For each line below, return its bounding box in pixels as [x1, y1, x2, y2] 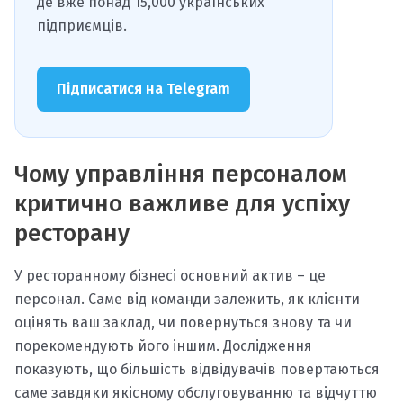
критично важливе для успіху [14, 189, 350, 218]
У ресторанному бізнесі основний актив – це [14, 267, 326, 285]
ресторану [14, 219, 130, 247]
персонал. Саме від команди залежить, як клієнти [14, 291, 360, 309]
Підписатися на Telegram [57, 79, 230, 97]
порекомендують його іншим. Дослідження [14, 337, 312, 355]
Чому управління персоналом [14, 159, 347, 188]
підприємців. [37, 16, 127, 34]
